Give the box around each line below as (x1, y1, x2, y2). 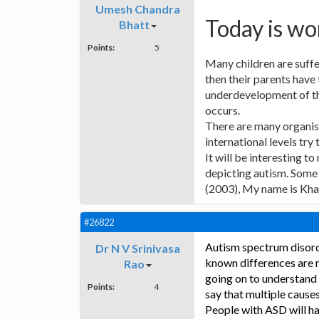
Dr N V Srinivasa (95, 241, 180, 256)
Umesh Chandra (95, 2, 180, 16)
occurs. (205, 103, 240, 117)
